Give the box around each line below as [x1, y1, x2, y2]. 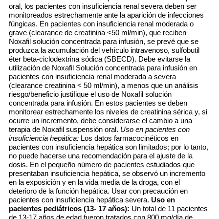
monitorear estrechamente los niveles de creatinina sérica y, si [9, 108, 207, 116]
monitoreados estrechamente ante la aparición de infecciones [9, 11, 204, 19]
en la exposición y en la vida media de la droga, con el [9, 178, 180, 186]
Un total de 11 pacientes [130, 204, 208, 213]
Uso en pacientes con [120, 125, 190, 133]
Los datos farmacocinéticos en [79, 134, 178, 142]
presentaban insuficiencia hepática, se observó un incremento [9, 169, 205, 177]
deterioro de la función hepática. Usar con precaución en [9, 187, 188, 195]
